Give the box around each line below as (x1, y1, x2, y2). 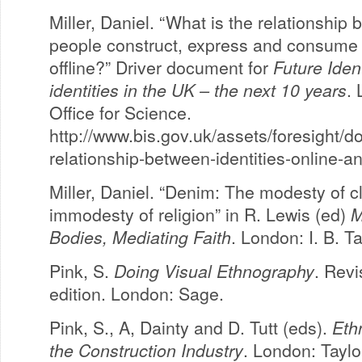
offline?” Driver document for (49, 55, 273, 79)
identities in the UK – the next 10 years (49, 78, 347, 102)
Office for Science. (49, 100, 192, 124)
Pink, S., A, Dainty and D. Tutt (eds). (49, 315, 332, 339)
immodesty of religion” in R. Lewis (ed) (49, 202, 351, 226)
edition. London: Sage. (49, 281, 224, 305)
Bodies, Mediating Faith (49, 225, 231, 249)
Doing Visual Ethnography (114, 259, 314, 283)
